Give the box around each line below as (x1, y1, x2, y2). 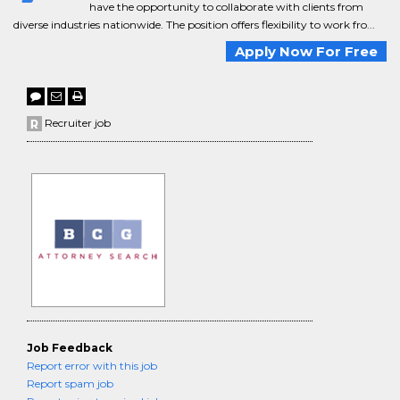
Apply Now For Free (235, 43, 378, 60)
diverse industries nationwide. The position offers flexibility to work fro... (13, 18, 375, 31)
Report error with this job (27, 359, 157, 372)
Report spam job (27, 377, 113, 390)
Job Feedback (27, 341, 112, 354)
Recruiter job (42, 116, 111, 129)
